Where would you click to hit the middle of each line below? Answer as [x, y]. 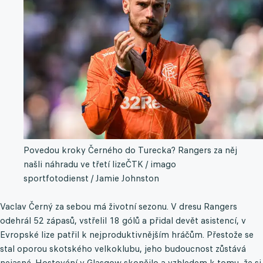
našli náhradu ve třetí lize [75, 164]
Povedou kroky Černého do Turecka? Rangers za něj [130, 150]
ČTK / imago [151, 164]
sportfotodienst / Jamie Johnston [91, 178]
